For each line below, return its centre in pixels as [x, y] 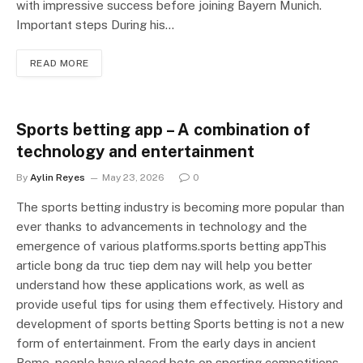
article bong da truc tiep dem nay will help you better [164, 266]
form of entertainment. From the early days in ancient [166, 344]
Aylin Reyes [58, 178]
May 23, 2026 [133, 178]
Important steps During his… [95, 25]
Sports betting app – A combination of [163, 130]
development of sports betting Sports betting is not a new [180, 324]
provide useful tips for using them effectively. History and [179, 305]
